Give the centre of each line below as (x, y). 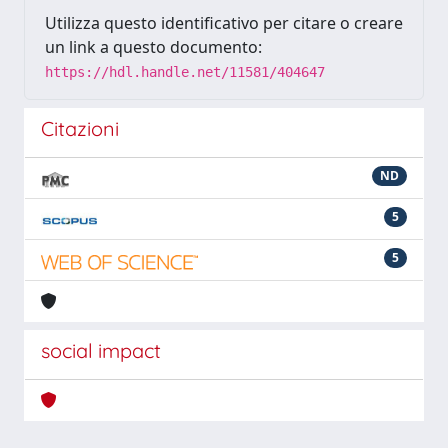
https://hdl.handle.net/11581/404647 (185, 72)
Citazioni (80, 128)
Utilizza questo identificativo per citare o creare (224, 23)
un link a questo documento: (153, 47)
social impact (101, 350)
